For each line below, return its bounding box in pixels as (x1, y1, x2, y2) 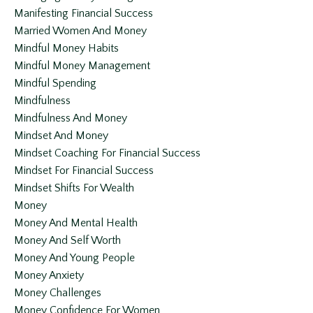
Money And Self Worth (14, 234, 121, 247)
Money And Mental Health (14, 217, 138, 230)
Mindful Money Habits (14, 42, 119, 55)
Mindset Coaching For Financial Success (14, 147, 201, 160)
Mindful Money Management (14, 59, 150, 73)
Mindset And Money (14, 129, 108, 143)
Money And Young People (14, 252, 135, 265)
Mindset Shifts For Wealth (14, 182, 134, 195)
